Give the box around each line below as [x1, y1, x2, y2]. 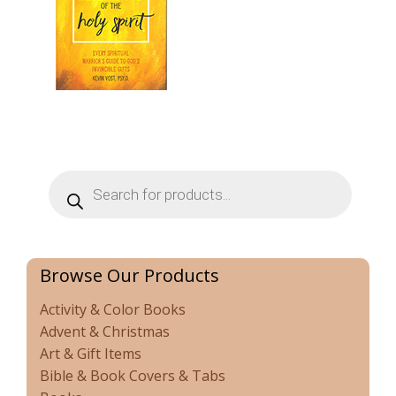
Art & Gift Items [40, 344, 141, 363]
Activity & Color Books [40, 300, 186, 319]
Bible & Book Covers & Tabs [40, 366, 225, 385]
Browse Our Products [40, 263, 219, 287]
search [48, 182, 94, 202]
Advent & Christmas [40, 322, 170, 341]
